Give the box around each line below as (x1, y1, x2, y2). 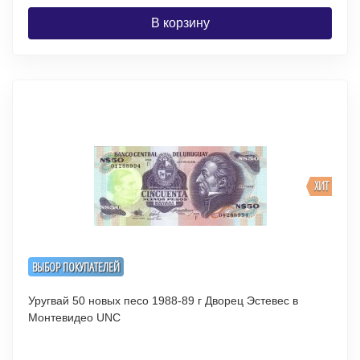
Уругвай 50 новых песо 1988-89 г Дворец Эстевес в (28, 294, 298, 307)
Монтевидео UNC (96, 311, 121, 324)
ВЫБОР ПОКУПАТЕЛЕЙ (32, 258, 120, 275)
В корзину (150, 16, 210, 30)
